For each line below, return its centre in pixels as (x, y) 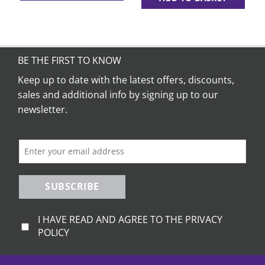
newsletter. (43, 109)
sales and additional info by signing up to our (118, 94)
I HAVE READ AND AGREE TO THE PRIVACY (130, 219)
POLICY (54, 232)
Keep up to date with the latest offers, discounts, (126, 80)
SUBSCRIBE (72, 187)
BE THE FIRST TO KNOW (70, 60)
